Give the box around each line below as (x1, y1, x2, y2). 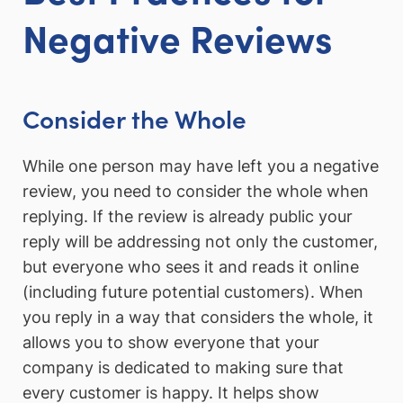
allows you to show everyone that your (22, 332, 319, 352)
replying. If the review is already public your (22, 206, 353, 226)
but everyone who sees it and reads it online (22, 256, 359, 276)
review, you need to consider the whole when (22, 181, 369, 201)
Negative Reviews (22, 11, 332, 64)
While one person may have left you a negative (22, 156, 379, 175)
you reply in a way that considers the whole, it (22, 307, 373, 327)
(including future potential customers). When (22, 282, 363, 301)
